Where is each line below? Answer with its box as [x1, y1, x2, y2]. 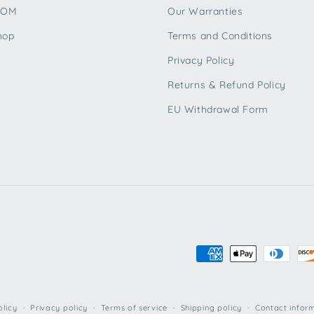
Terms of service [100, 303, 168, 313]
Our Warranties [168, 5, 243, 18]
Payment [196, 247, 246, 261]
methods [196, 267, 245, 281]
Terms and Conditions [168, 29, 273, 42]
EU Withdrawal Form [168, 103, 268, 116]
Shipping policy [180, 303, 243, 313]
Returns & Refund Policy [168, 78, 286, 91]
